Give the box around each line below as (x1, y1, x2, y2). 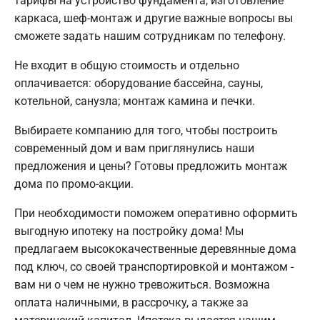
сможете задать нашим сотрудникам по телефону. (14, 29, 286, 44)
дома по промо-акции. (14, 177, 134, 191)
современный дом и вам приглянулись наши (14, 141, 254, 156)
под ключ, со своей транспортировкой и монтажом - (14, 260, 294, 274)
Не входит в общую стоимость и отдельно (14, 59, 239, 73)
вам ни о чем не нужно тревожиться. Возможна (14, 278, 270, 292)
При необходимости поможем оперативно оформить (14, 206, 298, 221)
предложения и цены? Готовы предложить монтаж (14, 159, 287, 174)
